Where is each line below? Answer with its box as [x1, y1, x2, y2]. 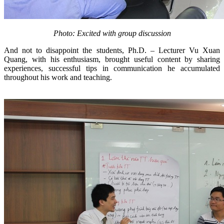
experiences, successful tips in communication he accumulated [4, 63, 220, 72]
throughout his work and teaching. [4, 72, 202, 81]
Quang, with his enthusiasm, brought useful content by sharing [4, 54, 220, 63]
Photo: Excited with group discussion [53, 28, 171, 37]
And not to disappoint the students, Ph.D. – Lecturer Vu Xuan [4, 45, 220, 54]
